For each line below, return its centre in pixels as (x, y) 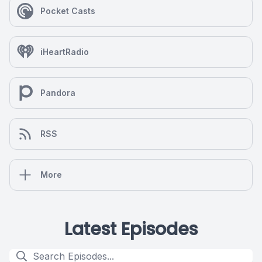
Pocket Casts (68, 11)
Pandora (58, 93)
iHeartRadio (65, 52)
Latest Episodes (131, 229)
